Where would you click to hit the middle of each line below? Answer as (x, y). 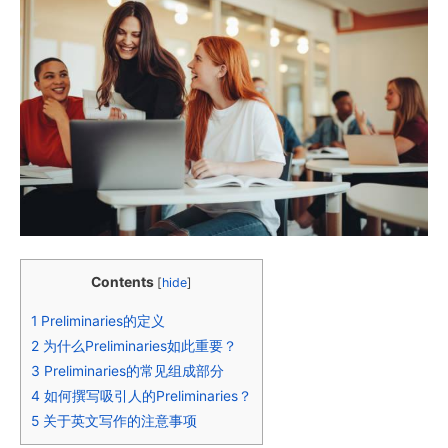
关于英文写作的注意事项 (118, 420)
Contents (122, 281)
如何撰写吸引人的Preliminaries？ (146, 395)
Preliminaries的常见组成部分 (132, 370)
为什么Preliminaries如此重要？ (138, 345)
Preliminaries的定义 (101, 320)
